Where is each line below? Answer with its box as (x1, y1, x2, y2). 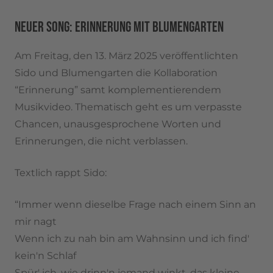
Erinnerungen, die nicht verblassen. (15, 135, 188, 147)
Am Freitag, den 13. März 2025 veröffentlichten (15, 50, 238, 62)
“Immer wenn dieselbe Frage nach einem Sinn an (15, 199, 256, 211)
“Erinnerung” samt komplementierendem (15, 84, 221, 96)
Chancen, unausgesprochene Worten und (15, 118, 221, 130)
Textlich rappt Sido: (15, 167, 107, 179)
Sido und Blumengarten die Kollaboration (15, 67, 218, 79)
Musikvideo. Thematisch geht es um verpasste (15, 101, 242, 113)
